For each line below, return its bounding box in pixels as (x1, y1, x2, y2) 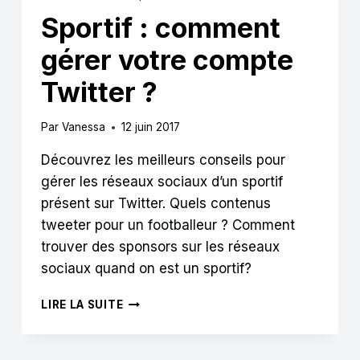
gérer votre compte (41, 43, 294, 76)
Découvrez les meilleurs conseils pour (41, 152, 286, 169)
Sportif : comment (41, 10, 281, 44)
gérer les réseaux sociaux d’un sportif (41, 174, 284, 190)
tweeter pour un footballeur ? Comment (41, 217, 296, 234)
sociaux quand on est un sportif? (41, 260, 252, 277)
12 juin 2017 (121, 121, 180, 134)
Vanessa (61, 121, 105, 134)
